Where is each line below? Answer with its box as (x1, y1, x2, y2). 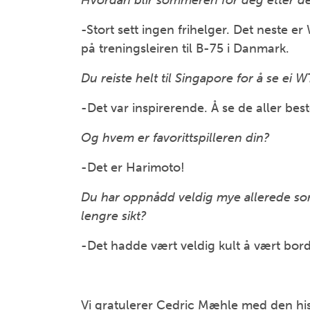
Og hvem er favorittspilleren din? (81, 130, 270, 146)
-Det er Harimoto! (81, 160, 185, 176)
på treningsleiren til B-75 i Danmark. (81, 41, 289, 57)
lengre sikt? (81, 208, 147, 224)
